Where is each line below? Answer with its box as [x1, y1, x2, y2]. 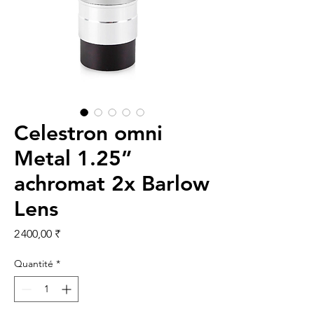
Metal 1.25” [14, 145, 132, 171]
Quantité [14, 257, 53, 270]
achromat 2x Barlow [14, 170, 210, 196]
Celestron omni [14, 120, 163, 146]
